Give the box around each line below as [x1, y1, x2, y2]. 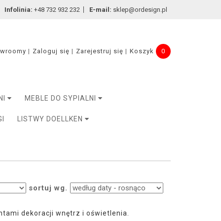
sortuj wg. [29, 184, 68, 192]
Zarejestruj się [76, 47, 123, 55]
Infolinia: [4, 6, 33, 13]
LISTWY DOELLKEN [17, 115, 85, 123]
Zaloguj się [33, 47, 70, 55]
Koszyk [130, 47, 154, 55]
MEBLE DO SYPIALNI [25, 94, 99, 102]
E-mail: [89, 6, 111, 13]
